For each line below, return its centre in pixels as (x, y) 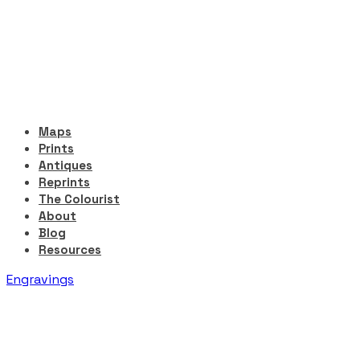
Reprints (64, 182)
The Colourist (79, 199)
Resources (70, 250)
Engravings (40, 279)
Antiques (65, 165)
